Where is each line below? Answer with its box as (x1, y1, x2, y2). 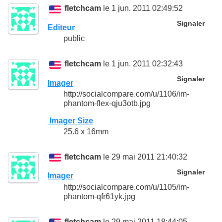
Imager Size (48, 116, 93, 125)
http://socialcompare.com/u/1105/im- (63, 182, 189, 191)
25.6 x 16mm (63, 127, 109, 136)
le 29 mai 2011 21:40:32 (101, 153, 188, 162)
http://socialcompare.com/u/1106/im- (63, 89, 189, 98)
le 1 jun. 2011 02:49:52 (101, 4, 183, 13)
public (63, 34, 85, 43)
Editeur (48, 23, 75, 32)
